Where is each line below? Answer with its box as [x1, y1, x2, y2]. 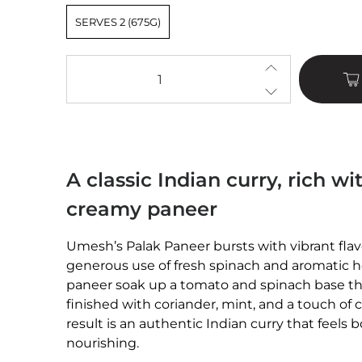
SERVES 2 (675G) [75, 15, 161, 29]
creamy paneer [66, 197, 217, 221]
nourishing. [66, 335, 139, 351]
